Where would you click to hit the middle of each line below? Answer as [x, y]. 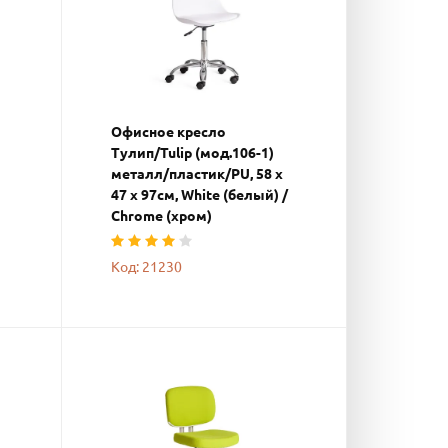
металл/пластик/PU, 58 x [197, 174]
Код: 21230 [146, 267]
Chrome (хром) [161, 216]
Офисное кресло [168, 132]
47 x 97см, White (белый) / [199, 195]
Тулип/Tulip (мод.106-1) [192, 153]
